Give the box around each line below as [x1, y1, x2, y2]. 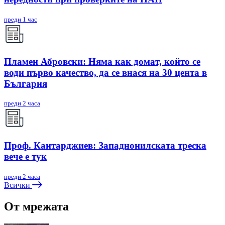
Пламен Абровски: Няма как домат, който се [4, 56, 200, 67]
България [4, 78, 47, 89]
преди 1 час [4, 15, 37, 23]
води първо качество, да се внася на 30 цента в [4, 67, 207, 78]
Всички [4, 180, 32, 189]
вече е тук [4, 151, 47, 162]
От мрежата [4, 199, 69, 213]
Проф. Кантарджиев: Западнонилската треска [4, 140, 206, 151]
